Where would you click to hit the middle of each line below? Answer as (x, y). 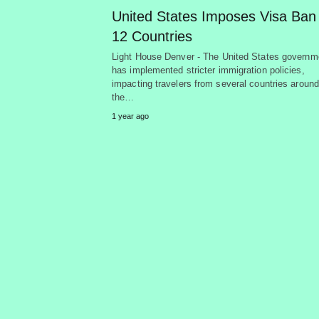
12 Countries (152, 36)
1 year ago (130, 116)
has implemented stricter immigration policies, (208, 70)
